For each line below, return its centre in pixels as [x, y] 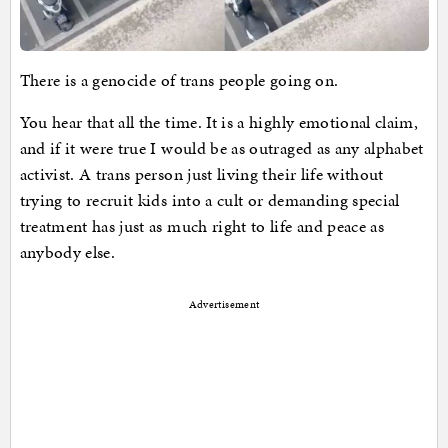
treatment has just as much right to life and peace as [202, 226]
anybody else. [67, 252]
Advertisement [224, 305]
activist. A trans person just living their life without [201, 174]
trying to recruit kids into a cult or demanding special [209, 200]
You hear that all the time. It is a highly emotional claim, [219, 122]
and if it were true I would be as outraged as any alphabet [221, 148]
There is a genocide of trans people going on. [179, 80]
